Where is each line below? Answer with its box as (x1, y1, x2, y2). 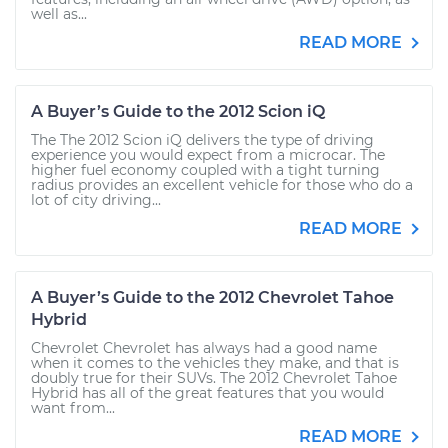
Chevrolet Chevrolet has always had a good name (31, 339, 377, 357)
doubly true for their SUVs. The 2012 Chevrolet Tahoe (31, 369, 397, 387)
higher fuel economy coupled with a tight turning (31, 161, 380, 179)
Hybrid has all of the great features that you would (31, 384, 384, 402)
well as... (31, 5, 87, 23)
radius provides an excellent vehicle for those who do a (31, 176, 413, 194)
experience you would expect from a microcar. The (31, 146, 385, 164)
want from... (31, 399, 115, 417)
